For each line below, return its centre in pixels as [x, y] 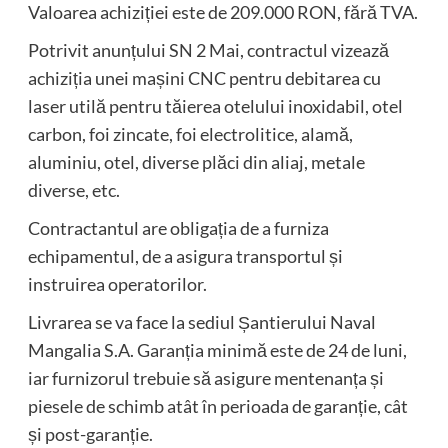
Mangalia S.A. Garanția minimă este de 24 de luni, [217, 350]
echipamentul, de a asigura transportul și [185, 256]
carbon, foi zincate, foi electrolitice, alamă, [190, 134]
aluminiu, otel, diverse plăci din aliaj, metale [196, 162]
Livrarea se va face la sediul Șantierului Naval [201, 322]
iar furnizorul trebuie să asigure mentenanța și [205, 378]
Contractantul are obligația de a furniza [178, 228]
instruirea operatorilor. [117, 284]
